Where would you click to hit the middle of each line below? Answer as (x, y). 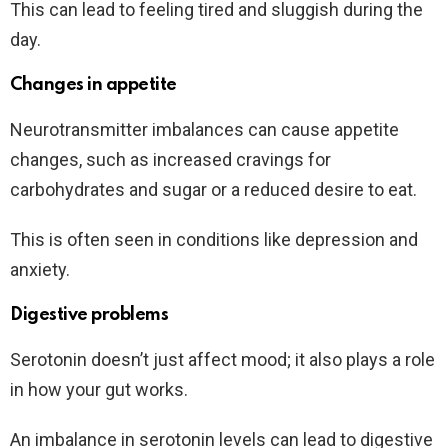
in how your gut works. (99, 390)
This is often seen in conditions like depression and (214, 240)
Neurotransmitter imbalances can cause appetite (204, 130)
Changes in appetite (93, 85)
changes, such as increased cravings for (170, 160)
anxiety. (40, 270)
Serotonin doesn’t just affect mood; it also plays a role (222, 360)
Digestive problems (89, 315)
